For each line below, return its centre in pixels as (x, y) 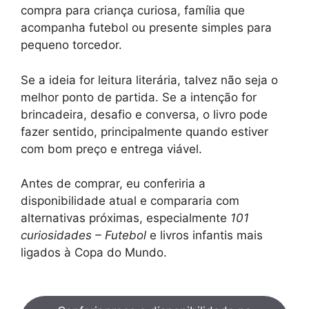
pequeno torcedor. (71, 45)
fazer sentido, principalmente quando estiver (144, 131)
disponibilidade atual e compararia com (130, 201)
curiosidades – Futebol (83, 235)
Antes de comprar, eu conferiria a (113, 183)
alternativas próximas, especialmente (126, 218)
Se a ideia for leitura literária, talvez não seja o (149, 80)
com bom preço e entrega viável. (111, 149)
